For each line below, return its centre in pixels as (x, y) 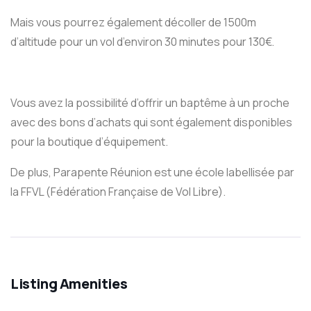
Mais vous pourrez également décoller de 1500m (133, 22)
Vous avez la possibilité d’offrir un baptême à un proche (150, 102)
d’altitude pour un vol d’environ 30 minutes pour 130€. (142, 41)
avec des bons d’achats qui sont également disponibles (151, 122)
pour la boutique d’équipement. (89, 141)
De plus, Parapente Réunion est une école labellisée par (152, 172)
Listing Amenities (69, 283)
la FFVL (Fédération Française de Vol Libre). (118, 191)
